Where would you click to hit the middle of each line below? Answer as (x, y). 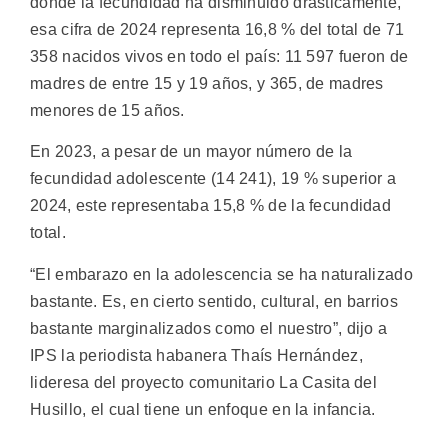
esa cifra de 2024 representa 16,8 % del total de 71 (217, 29)
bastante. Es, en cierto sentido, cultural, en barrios (214, 301)
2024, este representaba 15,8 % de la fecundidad (211, 206)
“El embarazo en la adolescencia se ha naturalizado (221, 274)
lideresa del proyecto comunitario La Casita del (204, 382)
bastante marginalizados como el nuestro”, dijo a (209, 328)
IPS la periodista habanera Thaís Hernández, (196, 355)
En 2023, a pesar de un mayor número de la (191, 152)
